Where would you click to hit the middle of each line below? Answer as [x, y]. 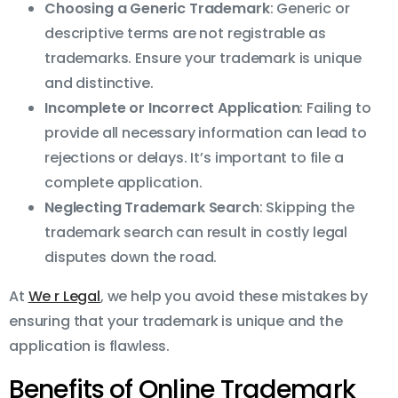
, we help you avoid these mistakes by [234, 297]
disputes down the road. [131, 258]
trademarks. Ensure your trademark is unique [203, 59]
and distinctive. [99, 84]
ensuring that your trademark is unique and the [176, 322]
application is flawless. [90, 346]
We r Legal [64, 297]
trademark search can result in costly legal [196, 233]
